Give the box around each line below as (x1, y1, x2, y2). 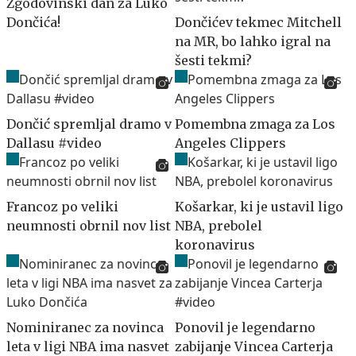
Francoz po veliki (6, 198, 118, 215)
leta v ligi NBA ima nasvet (6, 338, 169, 354)
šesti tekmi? (175, 52, 252, 68)
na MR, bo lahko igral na (175, 33, 331, 49)
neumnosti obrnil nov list (6, 217, 171, 234)
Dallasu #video (6, 134, 102, 151)
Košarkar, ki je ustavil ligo (175, 198, 343, 215)
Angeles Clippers (175, 134, 286, 151)
